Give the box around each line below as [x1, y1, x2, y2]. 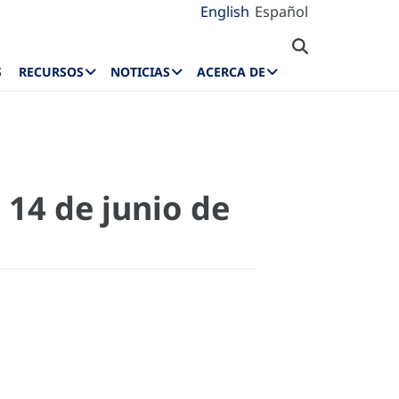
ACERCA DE [197, 63, 265, 81]
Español [255, 2, 308, 21]
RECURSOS [19, 63, 85, 81]
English [200, 2, 249, 21]
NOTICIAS [110, 63, 171, 81]
